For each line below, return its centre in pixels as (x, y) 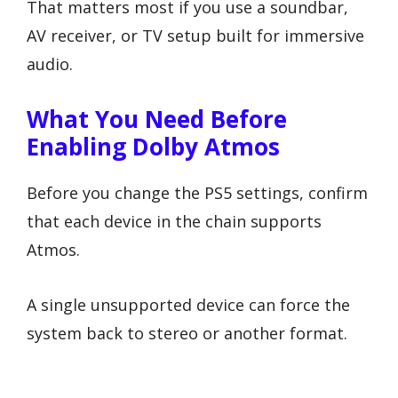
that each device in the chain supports (174, 221)
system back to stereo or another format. (187, 334)
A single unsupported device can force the (188, 305)
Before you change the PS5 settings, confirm (197, 192)
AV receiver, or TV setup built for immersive (195, 35)
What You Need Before (157, 119)
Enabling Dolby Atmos (153, 146)
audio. (50, 64)
